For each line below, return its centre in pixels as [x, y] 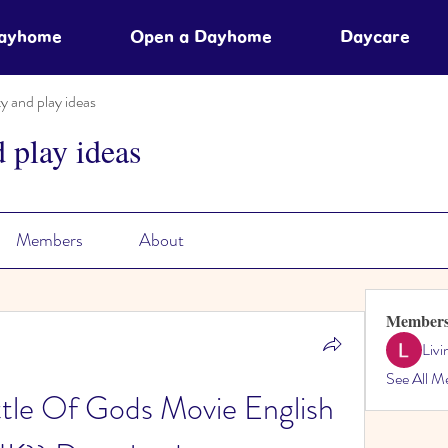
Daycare [375, 36]
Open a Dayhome [201, 36]
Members [49, 240]
